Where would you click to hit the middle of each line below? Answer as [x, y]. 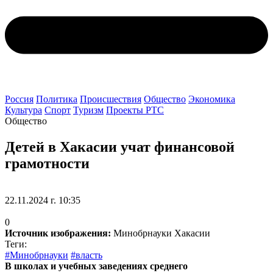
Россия [19, 99]
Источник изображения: [58, 233]
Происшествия [111, 99]
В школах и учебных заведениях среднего [96, 266]
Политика [57, 99]
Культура [23, 110]
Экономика [212, 99]
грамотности [47, 164]
